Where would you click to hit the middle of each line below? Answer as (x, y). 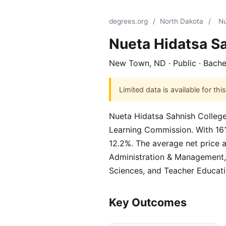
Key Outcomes (148, 202)
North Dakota (182, 21)
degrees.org (128, 21)
